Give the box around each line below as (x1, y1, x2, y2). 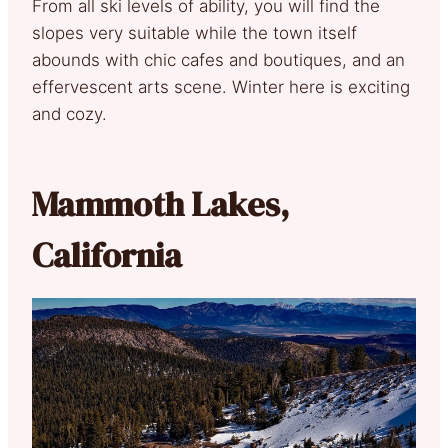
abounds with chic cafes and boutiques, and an (32, 50, 405, 71)
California (32, 232, 182, 279)
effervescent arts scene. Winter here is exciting (32, 77, 410, 98)
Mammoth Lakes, (32, 181, 289, 228)
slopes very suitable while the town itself (32, 23, 357, 44)
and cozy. (32, 104, 107, 125)
